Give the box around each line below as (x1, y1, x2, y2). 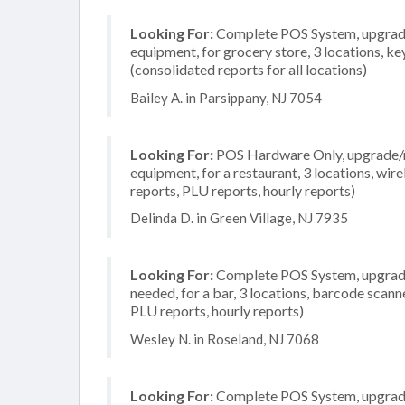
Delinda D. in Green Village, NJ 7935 (130, 210, 348, 226)
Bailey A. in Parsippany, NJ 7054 (130, 89, 322, 106)
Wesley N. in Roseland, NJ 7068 (130, 330, 319, 347)
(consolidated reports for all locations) (130, 61, 367, 78)
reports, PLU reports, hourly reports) (130, 181, 355, 199)
